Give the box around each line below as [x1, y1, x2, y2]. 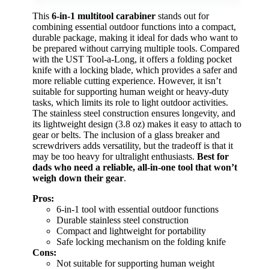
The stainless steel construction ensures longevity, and [32, 108, 235, 119]
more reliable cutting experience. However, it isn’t [32, 76, 221, 86]
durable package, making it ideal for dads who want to [32, 32, 238, 43]
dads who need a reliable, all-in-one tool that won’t [32, 162, 237, 173]
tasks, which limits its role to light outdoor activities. [32, 97, 228, 108]
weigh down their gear [32, 173, 124, 184]
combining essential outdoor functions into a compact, [32, 22, 236, 32]
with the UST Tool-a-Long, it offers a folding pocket [32, 54, 232, 65]
